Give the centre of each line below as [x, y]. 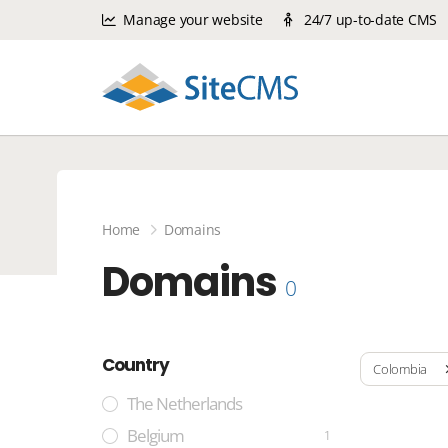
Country [135, 365]
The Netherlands [184, 403]
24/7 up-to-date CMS [368, 19]
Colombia [400, 369]
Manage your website [191, 19]
